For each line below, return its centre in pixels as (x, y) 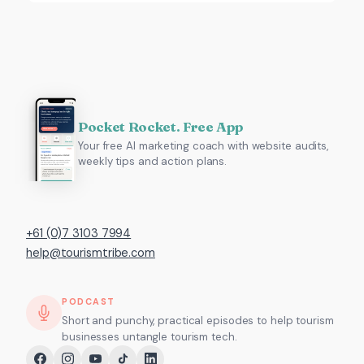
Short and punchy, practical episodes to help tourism (198, 320)
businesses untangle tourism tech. (149, 336)
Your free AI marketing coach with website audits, (204, 145)
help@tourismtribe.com (91, 252)
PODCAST (89, 301)
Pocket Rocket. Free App (160, 126)
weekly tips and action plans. (153, 161)
